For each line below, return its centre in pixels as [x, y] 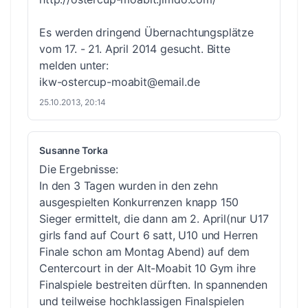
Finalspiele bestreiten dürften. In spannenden [153, 284]
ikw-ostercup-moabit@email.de [120, 81]
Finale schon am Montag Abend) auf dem [145, 251]
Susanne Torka [74, 150]
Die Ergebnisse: [79, 169]
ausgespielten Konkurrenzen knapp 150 [139, 202]
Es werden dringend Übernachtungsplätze [146, 32]
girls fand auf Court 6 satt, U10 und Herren [149, 235]
